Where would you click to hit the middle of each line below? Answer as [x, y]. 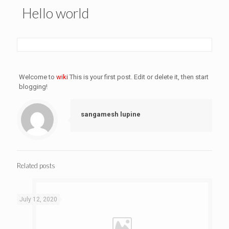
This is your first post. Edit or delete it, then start [138, 77]
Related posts [36, 166]
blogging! [33, 87]
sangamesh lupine [111, 114]
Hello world [55, 13]
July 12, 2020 [38, 199]
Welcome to [37, 77]
